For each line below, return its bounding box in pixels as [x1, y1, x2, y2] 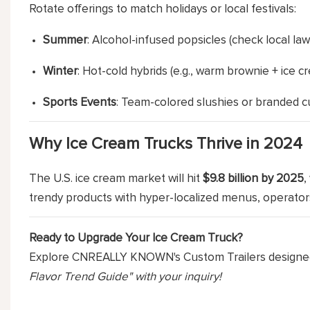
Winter [43, 65, 78, 77]
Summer [43, 34, 88, 46]
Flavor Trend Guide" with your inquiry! [28, 271, 221, 283]
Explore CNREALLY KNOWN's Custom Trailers [28, 251, 266, 264]
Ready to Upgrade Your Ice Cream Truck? [28, 232, 243, 244]
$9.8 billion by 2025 [202, 172, 304, 185]
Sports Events [43, 96, 117, 109]
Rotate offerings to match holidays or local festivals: [28, 3, 296, 15]
